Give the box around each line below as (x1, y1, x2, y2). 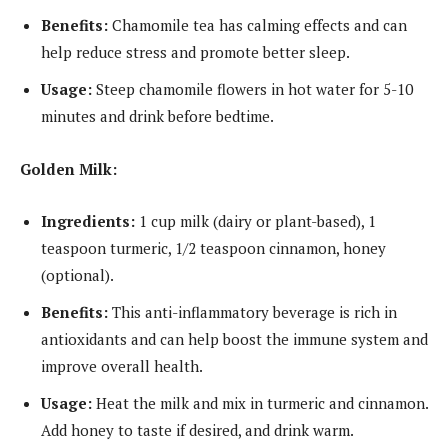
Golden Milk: (20, 158, 117, 179)
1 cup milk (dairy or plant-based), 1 (135, 210, 376, 231)
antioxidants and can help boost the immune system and (41, 328, 428, 349)
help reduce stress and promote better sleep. (41, 41, 350, 62)
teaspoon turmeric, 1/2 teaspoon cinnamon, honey (41, 237, 386, 258)
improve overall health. (41, 355, 203, 376)
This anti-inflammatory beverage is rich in (108, 301, 397, 322)
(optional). (41, 264, 114, 285)
